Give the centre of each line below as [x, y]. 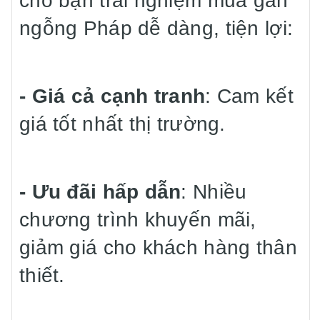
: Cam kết [249, 96]
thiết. [42, 275]
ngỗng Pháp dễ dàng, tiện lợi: [156, 28]
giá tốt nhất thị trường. [122, 124]
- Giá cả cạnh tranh [112, 96]
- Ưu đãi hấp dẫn [100, 192]
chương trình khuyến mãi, [138, 220]
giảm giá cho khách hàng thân [158, 247]
